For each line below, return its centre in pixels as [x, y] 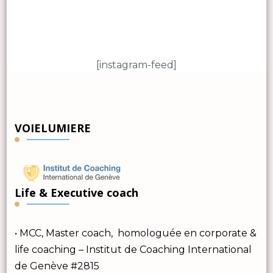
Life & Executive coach [76, 192]
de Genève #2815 [57, 266]
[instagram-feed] [136, 65]
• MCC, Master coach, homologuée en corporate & [135, 233]
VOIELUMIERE [52, 128]
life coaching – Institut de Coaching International [133, 249]
